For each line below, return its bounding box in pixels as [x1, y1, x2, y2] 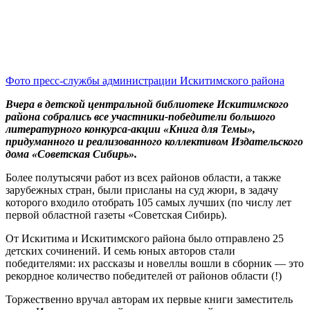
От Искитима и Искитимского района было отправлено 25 [6, 232, 284, 244]
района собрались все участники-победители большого [6, 110, 275, 122]
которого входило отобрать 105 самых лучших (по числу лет [6, 196, 291, 208]
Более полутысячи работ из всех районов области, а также [6, 171, 281, 183]
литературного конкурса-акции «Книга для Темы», [6, 122, 255, 135]
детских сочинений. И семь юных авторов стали [6, 244, 235, 257]
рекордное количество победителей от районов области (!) [6, 269, 282, 282]
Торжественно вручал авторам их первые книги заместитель [6, 293, 293, 305]
